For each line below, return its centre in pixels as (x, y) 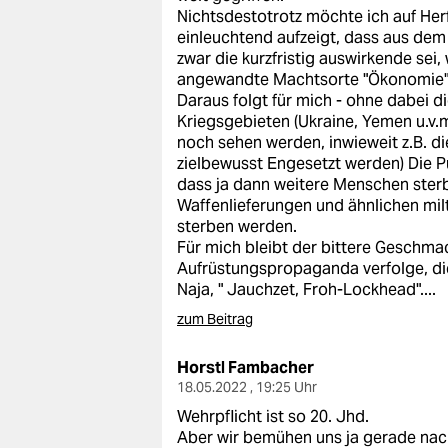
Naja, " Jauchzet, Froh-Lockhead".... (306, 289)
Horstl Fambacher (245, 367)
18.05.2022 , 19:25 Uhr (247, 387)
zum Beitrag (215, 319)
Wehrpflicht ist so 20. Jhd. (273, 416)
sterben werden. (237, 226)
